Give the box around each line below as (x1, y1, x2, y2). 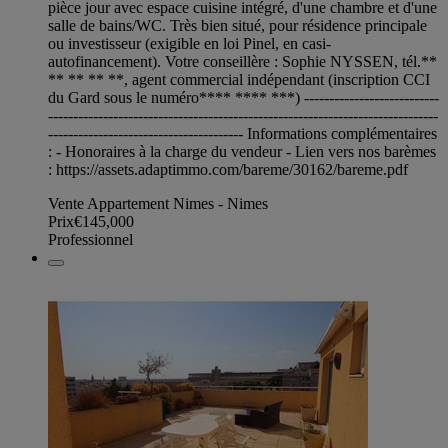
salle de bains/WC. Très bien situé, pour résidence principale (48, 16, 427, 34)
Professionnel (48, 230, 133, 248)
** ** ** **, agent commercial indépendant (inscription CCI (48, 70, 430, 88)
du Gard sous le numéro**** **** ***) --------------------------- (48, 88, 439, 106)
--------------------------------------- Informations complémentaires (48, 124, 437, 142)
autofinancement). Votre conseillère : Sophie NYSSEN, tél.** (48, 52, 437, 70)
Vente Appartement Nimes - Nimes (48, 194, 268, 212)
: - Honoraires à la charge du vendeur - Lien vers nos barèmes (48, 142, 436, 160)
